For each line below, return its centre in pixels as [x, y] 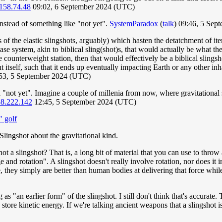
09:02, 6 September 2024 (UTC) [83, 7]
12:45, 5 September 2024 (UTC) [84, 102]
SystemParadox [134, 24]
